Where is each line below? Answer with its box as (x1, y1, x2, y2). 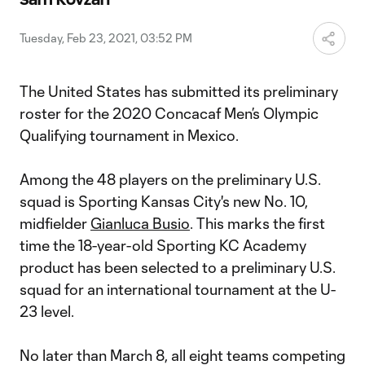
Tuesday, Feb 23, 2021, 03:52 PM (20, 31, 192, 45)
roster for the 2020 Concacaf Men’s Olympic (20, 104, 319, 122)
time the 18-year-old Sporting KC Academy (20, 236, 306, 254)
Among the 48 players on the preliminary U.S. (20, 170, 321, 188)
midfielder (20, 214, 90, 232)
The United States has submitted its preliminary (20, 82, 338, 100)
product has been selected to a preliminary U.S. (20, 258, 336, 276)
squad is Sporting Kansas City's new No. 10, (20, 192, 308, 210)
